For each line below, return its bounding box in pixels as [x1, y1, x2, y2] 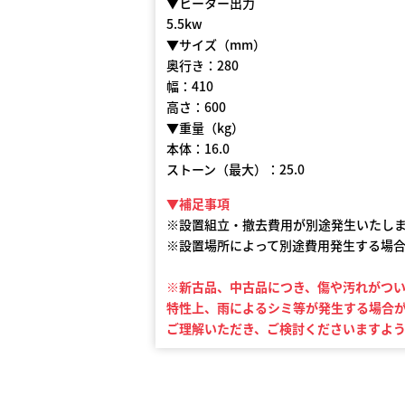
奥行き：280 [166, 56, 239, 74]
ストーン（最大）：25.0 [166, 160, 305, 178]
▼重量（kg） [166, 118, 244, 137]
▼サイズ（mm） [166, 35, 266, 53]
